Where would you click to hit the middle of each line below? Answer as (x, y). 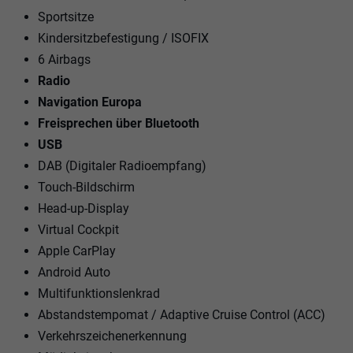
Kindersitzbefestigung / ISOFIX (123, 38)
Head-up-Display (84, 208)
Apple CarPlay (77, 251)
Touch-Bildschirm (86, 187)
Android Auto (74, 272)
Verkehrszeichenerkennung (112, 336)
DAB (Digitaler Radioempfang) (122, 165)
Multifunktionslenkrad (99, 293)
